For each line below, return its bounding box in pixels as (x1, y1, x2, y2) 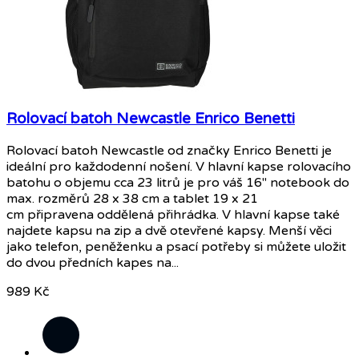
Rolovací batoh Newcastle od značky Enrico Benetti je (6, 143, 332, 159)
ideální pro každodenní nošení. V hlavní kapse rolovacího (6, 159, 351, 175)
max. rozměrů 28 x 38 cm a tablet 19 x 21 (6, 191, 258, 207)
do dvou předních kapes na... (6, 255, 179, 271)
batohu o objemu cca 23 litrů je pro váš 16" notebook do (6, 175, 349, 191)
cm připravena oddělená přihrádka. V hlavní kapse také (6, 207, 340, 223)
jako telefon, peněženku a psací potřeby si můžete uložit (6, 239, 346, 255)
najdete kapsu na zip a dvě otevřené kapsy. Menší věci (6, 223, 332, 239)
